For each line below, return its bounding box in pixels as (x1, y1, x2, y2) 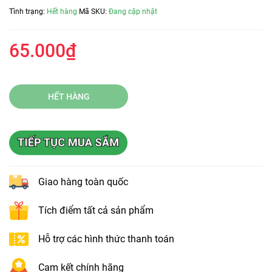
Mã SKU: (79, 7, 109, 16)
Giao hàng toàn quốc (38, 175, 128, 188)
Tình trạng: (9, 7, 47, 16)
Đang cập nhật (109, 7, 157, 16)
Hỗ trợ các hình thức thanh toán (38, 233, 174, 245)
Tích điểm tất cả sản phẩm (38, 204, 154, 216)
